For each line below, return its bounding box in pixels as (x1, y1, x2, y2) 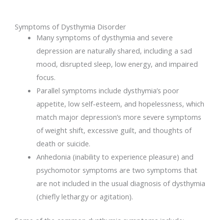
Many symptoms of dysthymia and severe (36, 32, 173, 43)
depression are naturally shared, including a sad (36, 46, 192, 56)
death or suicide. (36, 138, 90, 149)
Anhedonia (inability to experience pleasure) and (36, 152, 193, 162)
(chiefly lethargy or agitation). (36, 192, 133, 202)
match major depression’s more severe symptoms (36, 112, 201, 122)
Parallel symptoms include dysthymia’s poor (36, 85, 179, 96)
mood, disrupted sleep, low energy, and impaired (36, 59, 198, 69)
